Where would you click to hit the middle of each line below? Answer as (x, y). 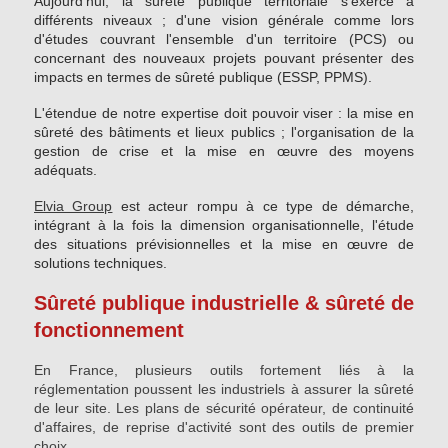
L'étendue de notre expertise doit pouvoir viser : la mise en (224, 113)
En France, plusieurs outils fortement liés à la (224, 370)
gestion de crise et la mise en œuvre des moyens (224, 151)
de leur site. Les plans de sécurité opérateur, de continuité (224, 408)
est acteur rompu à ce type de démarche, (263, 206)
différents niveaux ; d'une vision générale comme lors (224, 20)
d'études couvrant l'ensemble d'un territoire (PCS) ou (224, 39)
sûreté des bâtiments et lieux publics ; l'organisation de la (224, 132)
